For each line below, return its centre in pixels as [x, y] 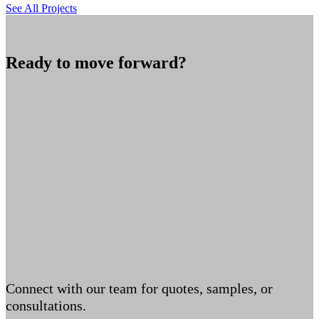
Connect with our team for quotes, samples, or [139, 288]
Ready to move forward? [96, 62]
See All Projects [41, 8]
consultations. [46, 305]
